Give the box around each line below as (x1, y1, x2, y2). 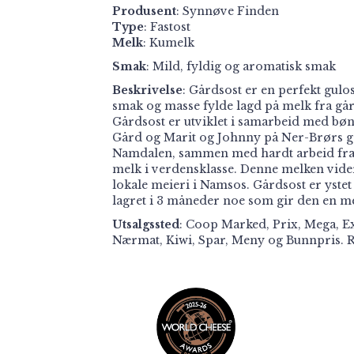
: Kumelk (143, 36, 194, 50)
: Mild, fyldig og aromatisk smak (146, 59, 336, 73)
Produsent (112, 4, 176, 18)
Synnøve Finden (183, 4, 279, 18)
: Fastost (144, 20, 190, 34)
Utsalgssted (112, 217, 179, 232)
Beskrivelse (112, 83, 183, 97)
